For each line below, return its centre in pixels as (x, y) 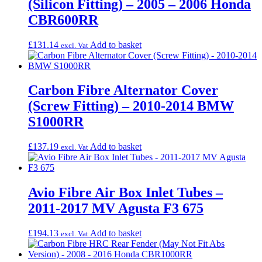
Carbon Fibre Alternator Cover (123, 90)
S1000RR (56, 122)
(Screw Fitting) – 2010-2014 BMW (131, 106)
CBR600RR (63, 20)
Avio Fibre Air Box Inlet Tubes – (125, 193)
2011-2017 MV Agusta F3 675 (116, 208)
